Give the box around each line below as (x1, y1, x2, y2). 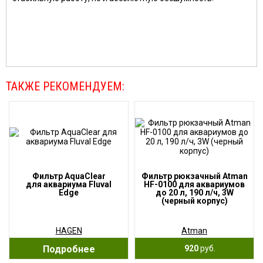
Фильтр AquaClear (32, 171, 106, 181)
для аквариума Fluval (26, 180, 112, 189)
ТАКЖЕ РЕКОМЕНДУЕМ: (6, 79, 124, 93)
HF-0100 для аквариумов (144, 180, 245, 189)
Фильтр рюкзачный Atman (141, 171, 248, 181)
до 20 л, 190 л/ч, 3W (155, 188, 234, 197)
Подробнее (42, 244, 95, 255)
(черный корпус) (161, 196, 228, 205)
